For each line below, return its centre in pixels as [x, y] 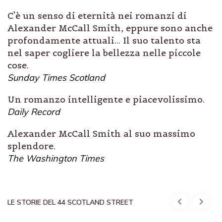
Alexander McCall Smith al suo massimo [101, 133]
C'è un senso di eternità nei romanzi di [97, 15]
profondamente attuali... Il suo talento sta [104, 40]
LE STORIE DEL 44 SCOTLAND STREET [70, 202]
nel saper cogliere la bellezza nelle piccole [104, 53]
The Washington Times [56, 158]
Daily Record [34, 111]
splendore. [31, 146]
